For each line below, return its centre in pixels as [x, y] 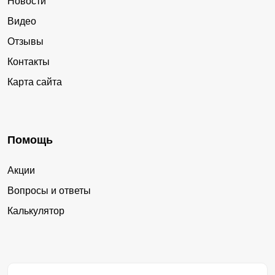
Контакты [29, 62]
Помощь [30, 140]
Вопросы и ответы [49, 191]
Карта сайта [35, 82]
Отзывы [25, 42]
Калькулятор [36, 211]
